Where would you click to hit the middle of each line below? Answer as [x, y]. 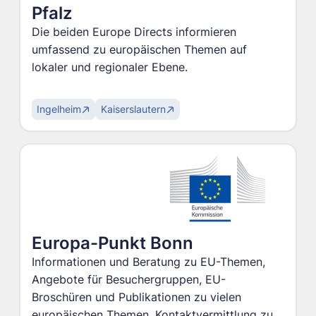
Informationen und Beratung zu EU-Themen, [148, 262]
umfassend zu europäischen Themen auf [139, 50]
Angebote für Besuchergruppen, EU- [128, 279]
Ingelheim [59, 109]
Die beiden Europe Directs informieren [134, 32]
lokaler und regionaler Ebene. [109, 68]
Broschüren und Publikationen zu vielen [136, 297]
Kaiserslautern [133, 109]
